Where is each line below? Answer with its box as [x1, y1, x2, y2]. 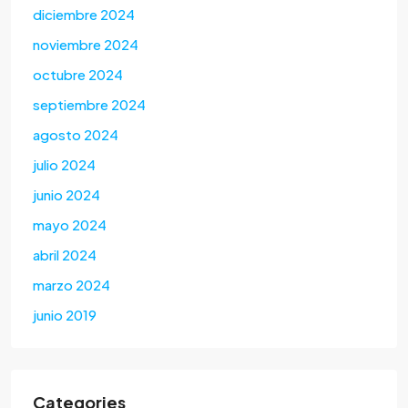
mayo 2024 [33, 216, 107, 234]
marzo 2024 [33, 276, 110, 294]
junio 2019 [33, 306, 97, 324]
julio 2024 [33, 156, 96, 174]
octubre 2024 [33, 66, 123, 84]
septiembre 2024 [33, 96, 146, 114]
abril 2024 [33, 246, 97, 264]
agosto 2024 [33, 126, 118, 144]
